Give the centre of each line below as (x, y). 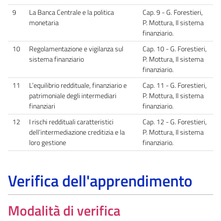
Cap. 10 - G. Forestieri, (175, 49)
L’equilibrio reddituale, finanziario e (78, 85)
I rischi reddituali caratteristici (71, 122)
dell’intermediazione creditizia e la (77, 132)
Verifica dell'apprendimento (100, 180)
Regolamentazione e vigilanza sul (76, 49)
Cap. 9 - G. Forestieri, (173, 12)
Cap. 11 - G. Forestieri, (175, 85)
